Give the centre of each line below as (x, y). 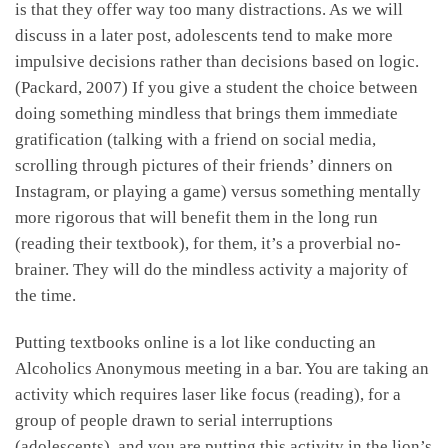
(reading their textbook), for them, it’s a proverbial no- (208, 243)
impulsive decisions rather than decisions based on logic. (217, 61)
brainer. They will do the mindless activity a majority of (211, 269)
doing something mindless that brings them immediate (206, 113)
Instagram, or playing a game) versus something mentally (218, 191)
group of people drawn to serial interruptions (174, 420)
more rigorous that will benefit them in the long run (196, 217)
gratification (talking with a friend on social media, (195, 139)
